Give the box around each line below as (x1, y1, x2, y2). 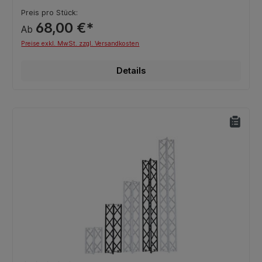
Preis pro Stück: (21, 8, 78, 17)
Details (116, 65, 146, 75)
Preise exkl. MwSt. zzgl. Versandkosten (21, 39, 140, 47)
